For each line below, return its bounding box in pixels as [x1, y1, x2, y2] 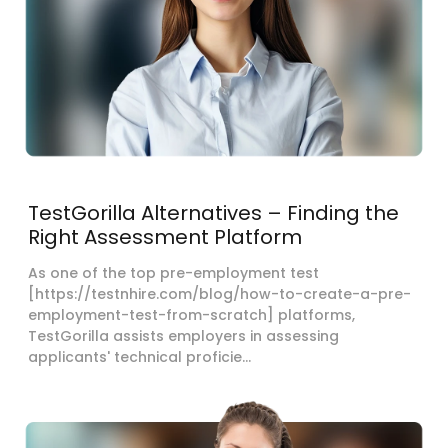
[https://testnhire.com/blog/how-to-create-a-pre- [28, 283, 411, 304]
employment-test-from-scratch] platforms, [28, 304, 355, 325]
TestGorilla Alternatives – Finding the [28, 198, 399, 227]
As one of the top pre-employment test [28, 262, 319, 283]
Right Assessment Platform [28, 222, 302, 251]
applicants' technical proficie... [28, 346, 251, 367]
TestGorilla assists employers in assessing [28, 325, 339, 346]
